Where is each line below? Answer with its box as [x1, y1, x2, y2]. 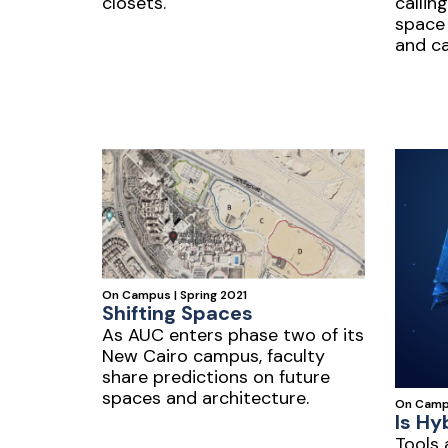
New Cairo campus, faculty [102, 343, 325, 368]
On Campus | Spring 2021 [102, 286, 247, 303]
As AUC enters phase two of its [102, 322, 364, 347]
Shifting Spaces [102, 299, 253, 326]
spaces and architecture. [102, 385, 309, 410]
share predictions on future [102, 364, 330, 389]
